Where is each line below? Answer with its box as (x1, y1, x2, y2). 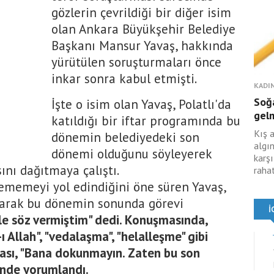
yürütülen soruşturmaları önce (51, 54, 221, 70)
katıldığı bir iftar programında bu (51, 113, 240, 129)
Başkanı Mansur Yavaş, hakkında (51, 37, 233, 54)
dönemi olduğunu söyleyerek (51, 146, 212, 162)
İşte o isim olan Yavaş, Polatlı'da (51, 96, 231, 113)
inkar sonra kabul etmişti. (51, 70, 197, 87)
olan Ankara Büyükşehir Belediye (51, 21, 235, 37)
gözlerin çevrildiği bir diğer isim (51, 4, 231, 21)
